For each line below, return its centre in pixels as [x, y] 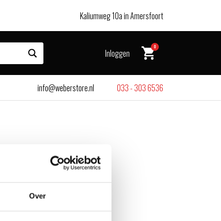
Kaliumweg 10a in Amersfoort [122, 16]
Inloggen [117, 53]
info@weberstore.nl [66, 88]
